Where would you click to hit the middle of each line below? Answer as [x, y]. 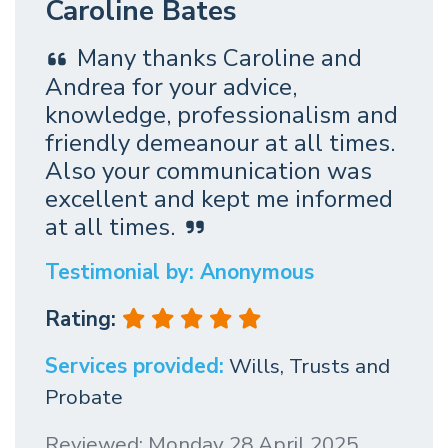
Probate [84, 396]
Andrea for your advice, [171, 86]
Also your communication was [208, 170]
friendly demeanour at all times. [220, 142]
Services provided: [134, 365]
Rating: [83, 318]
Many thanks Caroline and [219, 58]
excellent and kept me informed [219, 198]
